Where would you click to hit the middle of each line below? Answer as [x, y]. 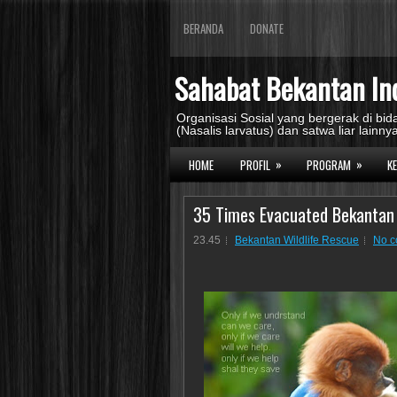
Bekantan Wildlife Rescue [297, 240]
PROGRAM [329, 165]
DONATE [267, 28]
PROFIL [255, 165]
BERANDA [203, 28]
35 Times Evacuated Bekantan [294, 214]
